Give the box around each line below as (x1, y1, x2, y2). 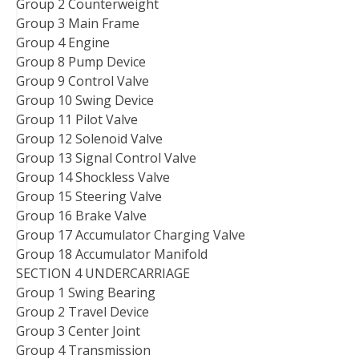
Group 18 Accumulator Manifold (16, 244, 208, 263)
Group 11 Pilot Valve (16, 110, 138, 128)
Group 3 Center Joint (16, 321, 140, 340)
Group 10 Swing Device (16, 91, 154, 109)
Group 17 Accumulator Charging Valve (16, 225, 245, 244)
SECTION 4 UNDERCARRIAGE (16, 264, 190, 282)
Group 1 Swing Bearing (16, 283, 155, 301)
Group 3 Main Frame (16, 14, 139, 32)
